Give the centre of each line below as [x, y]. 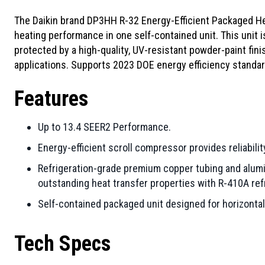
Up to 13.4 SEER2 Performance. [104, 127]
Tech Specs [62, 244]
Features [51, 99]
